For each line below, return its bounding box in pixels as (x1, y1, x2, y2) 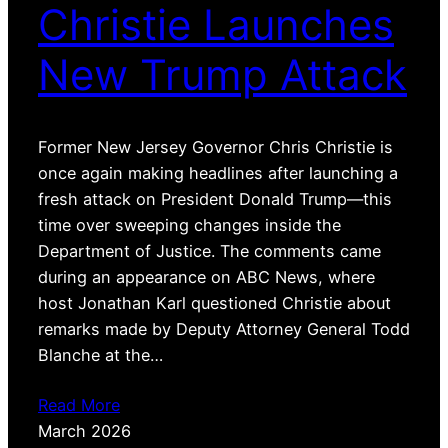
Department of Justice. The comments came (38, 241, 381, 262)
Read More (38, 395, 120, 416)
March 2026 (38, 421, 131, 442)
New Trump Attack (38, 48, 407, 100)
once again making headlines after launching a (38, 163, 398, 184)
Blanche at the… (38, 345, 163, 366)
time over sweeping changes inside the (38, 215, 341, 236)
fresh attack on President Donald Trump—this (38, 189, 392, 210)
